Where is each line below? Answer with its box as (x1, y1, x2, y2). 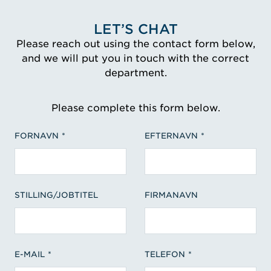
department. (104, 67, 167, 79)
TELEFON (145, 250, 185, 259)
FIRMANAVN (145, 191, 198, 200)
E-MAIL (15, 250, 45, 259)
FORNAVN (15, 131, 59, 140)
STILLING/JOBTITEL (15, 191, 98, 200)
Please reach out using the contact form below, (16, 38, 255, 50)
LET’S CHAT (93, 21, 178, 37)
